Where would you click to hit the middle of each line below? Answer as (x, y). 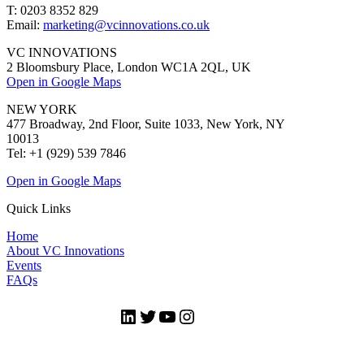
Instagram (215, 316)
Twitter (165, 316)
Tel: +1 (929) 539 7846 (66, 153)
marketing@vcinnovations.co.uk (126, 24)
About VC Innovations (65, 250)
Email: (25, 24)
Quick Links (39, 208)
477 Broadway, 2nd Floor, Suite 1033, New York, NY (145, 123)
